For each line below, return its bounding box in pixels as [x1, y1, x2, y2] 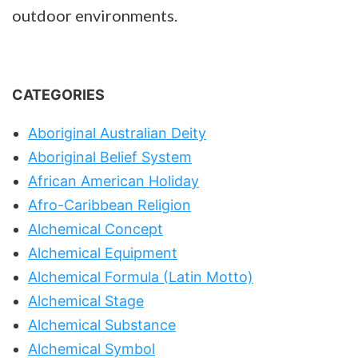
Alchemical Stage [28, 292, 144, 309]
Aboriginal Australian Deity [28, 124, 206, 141]
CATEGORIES [12, 86, 105, 103]
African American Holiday [28, 172, 199, 189]
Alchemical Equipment [28, 244, 177, 261]
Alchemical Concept [28, 220, 163, 237]
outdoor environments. [12, 5, 177, 25]
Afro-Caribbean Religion [28, 196, 191, 213]
